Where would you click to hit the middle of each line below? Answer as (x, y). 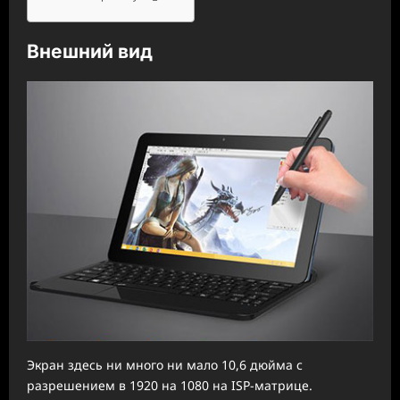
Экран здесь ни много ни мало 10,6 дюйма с (165, 364)
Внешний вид (90, 52)
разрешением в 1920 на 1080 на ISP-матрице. (170, 385)
